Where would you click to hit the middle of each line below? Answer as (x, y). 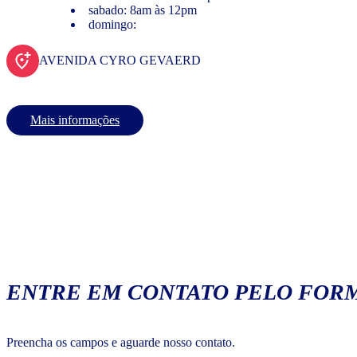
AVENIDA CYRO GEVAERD (120, 60)
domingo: (112, 24)
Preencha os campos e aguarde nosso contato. (121, 343)
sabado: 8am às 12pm (143, 10)
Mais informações (75, 120)
